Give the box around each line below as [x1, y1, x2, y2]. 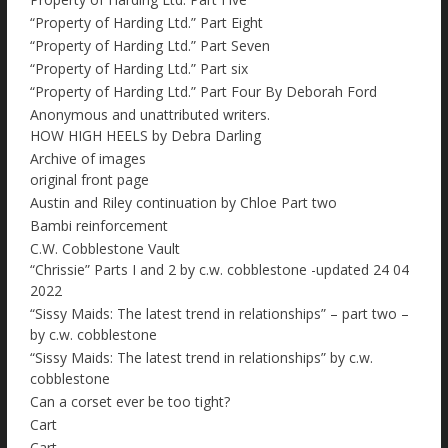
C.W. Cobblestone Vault [30, 239, 180, 259]
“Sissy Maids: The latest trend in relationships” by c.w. [30, 348, 373, 368]
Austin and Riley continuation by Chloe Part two [30, 193, 337, 213]
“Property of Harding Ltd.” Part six [30, 59, 248, 79]
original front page [30, 170, 149, 190]
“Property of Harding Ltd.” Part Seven [30, 36, 270, 56]
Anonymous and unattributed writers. [30, 105, 270, 125]
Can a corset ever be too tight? [30, 392, 230, 412]
